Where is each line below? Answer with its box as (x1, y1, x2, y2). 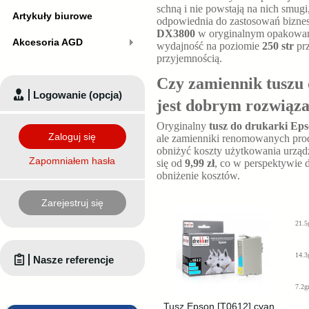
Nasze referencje (33, 253, 114, 266)
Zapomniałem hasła (29, 154, 116, 166)
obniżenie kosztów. (157, 170, 240, 181)
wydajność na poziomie (157, 40, 262, 52)
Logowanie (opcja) (33, 88, 122, 101)
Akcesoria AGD (12, 37, 83, 48)
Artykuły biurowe (12, 10, 92, 21)
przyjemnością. (157, 52, 222, 64)
